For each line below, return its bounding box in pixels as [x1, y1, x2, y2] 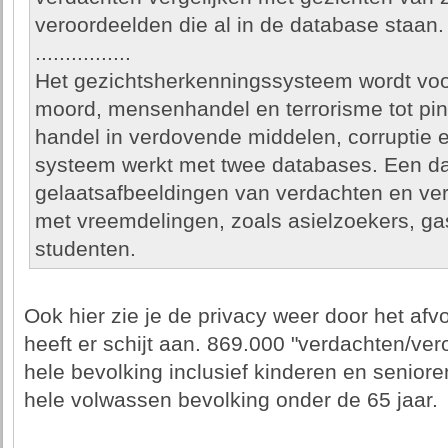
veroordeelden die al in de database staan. [34, 13, 444, 37]
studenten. [34, 237, 136, 261]
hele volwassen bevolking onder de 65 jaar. [23, 388, 438, 412]
